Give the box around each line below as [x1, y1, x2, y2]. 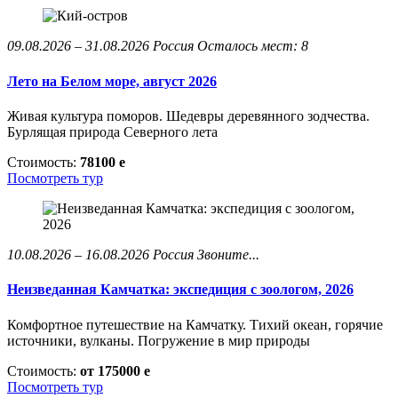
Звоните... [197, 247, 259, 262]
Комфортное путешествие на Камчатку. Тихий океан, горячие [7, 316, 383, 332]
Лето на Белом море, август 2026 [7, 73, 217, 89]
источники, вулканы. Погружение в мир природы [7, 332, 310, 348]
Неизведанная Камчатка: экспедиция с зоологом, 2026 [7, 282, 354, 298]
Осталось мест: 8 [197, 38, 308, 54]
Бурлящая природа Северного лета [7, 124, 218, 139]
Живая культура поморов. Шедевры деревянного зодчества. [7, 108, 370, 123]
